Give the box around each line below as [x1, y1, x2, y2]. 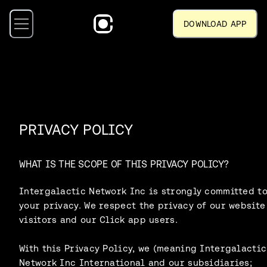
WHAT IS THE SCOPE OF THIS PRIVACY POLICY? [19, 158, 229, 169]
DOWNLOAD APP [184, 19, 247, 29]
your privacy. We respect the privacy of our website [19, 200, 266, 210]
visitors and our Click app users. [19, 214, 178, 225]
